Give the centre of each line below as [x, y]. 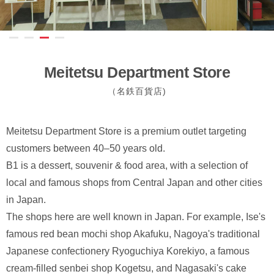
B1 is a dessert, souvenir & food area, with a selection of [127, 165]
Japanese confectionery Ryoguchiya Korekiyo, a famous [128, 251]
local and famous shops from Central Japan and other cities [134, 183]
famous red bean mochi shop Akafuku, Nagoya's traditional [133, 234]
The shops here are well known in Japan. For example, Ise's [136, 217]
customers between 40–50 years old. [86, 148]
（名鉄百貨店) [137, 91]
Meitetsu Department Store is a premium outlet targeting [126, 131]
